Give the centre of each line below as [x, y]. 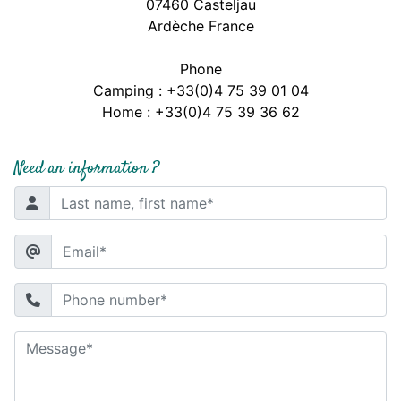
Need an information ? [87, 168]
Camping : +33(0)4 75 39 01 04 [200, 90]
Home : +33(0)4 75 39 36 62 [200, 111]
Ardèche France [200, 26]
